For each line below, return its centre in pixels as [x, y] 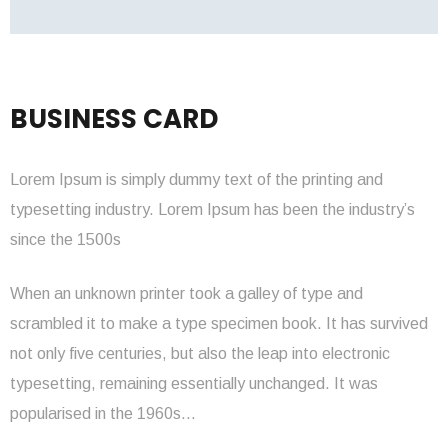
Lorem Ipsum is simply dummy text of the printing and [196, 179]
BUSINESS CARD [114, 118]
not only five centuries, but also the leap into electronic [200, 353]
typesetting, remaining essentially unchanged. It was [194, 383]
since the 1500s [65, 239]
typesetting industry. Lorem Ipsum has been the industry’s [212, 209]
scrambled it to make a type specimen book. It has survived [219, 323]
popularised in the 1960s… [103, 413]
